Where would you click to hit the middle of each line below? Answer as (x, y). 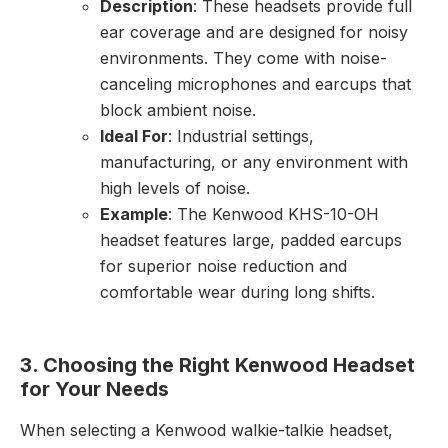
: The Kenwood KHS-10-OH (273, 214)
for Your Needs (94, 389)
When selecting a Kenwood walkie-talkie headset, (206, 430)
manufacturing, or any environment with (254, 162)
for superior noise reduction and (223, 266)
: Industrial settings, (241, 136)
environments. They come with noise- (243, 58)
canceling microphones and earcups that (255, 84)
